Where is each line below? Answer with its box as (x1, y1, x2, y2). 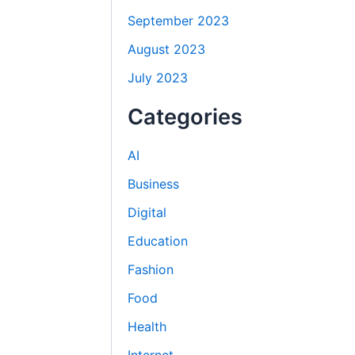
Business (128, 176, 180, 193)
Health (128, 319, 167, 335)
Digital (128, 204, 167, 221)
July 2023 (128, 70, 189, 86)
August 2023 (128, 41, 206, 58)
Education (128, 233, 189, 250)
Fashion (128, 261, 174, 278)
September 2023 (128, 13, 230, 29)
